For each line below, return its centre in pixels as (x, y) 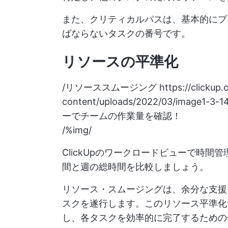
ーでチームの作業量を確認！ (122, 116)
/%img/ (77, 130)
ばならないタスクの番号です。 (126, 34)
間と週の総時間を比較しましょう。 (135, 167)
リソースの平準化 (120, 62)
